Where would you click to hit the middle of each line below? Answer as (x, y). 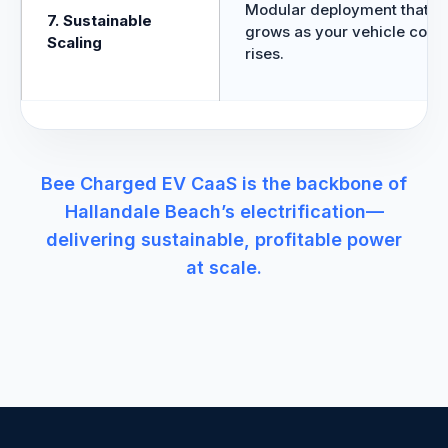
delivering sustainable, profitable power (224, 239)
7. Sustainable (99, 20)
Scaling (74, 42)
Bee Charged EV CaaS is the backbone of (224, 183)
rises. (264, 53)
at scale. (224, 267)
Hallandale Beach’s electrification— (224, 211)
